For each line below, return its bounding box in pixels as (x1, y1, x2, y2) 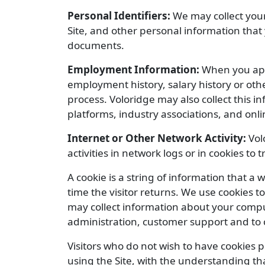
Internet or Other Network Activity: (67, 131, 246, 145)
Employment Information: (67, 63, 199, 76)
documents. (67, 38, 124, 52)
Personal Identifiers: (67, 9, 170, 22)
